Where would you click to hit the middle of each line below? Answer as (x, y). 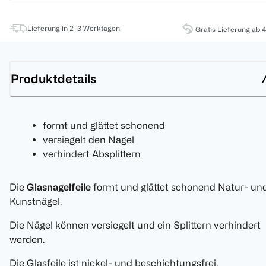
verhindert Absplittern (92, 154)
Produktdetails (53, 78)
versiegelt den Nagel (88, 140)
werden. (27, 240)
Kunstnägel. (36, 202)
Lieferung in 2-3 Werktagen (74, 28)
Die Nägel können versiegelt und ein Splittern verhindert (135, 225)
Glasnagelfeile (59, 187)
